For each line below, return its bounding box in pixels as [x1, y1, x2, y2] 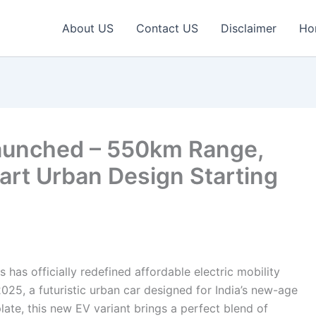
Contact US [136, 21, 198, 35]
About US [62, 21, 114, 35]
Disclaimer [221, 21, 276, 35]
